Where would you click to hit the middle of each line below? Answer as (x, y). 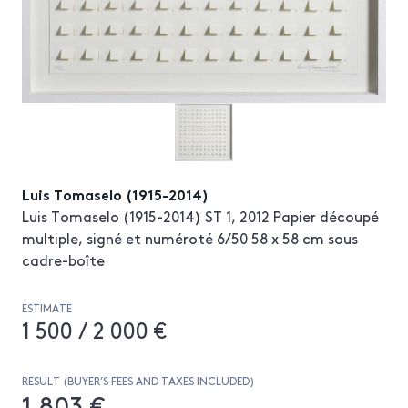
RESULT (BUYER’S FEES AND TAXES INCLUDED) (138, 380)
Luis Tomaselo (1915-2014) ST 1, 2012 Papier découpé (200, 215)
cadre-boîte (63, 259)
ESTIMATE (47, 307)
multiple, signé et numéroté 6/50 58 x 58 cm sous (190, 237)
